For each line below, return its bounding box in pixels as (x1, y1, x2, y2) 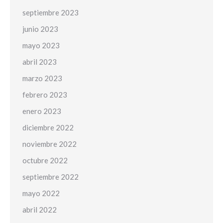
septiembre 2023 (22, 8, 79, 17)
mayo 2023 (22, 41, 60, 50)
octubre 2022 (22, 156, 68, 165)
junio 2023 (22, 24, 58, 33)
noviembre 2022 (22, 139, 77, 148)
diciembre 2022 (22, 123, 74, 132)
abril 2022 (22, 205, 57, 214)
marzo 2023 (22, 74, 62, 83)
